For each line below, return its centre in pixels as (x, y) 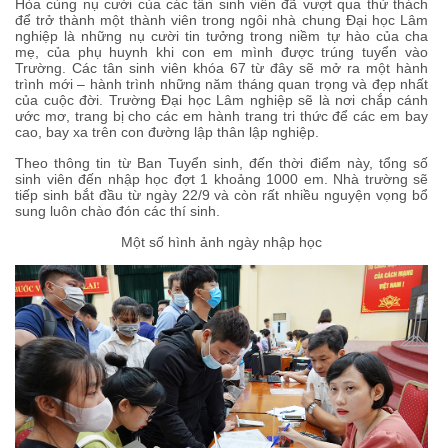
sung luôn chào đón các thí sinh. (117, 210)
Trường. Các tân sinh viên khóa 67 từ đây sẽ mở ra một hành (221, 67)
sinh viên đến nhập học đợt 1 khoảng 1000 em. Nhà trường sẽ (221, 178)
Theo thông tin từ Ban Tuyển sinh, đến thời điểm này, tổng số (221, 162)
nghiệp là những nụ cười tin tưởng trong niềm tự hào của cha (221, 35)
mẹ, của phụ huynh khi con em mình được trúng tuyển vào (221, 51)
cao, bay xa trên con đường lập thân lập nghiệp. (167, 131)
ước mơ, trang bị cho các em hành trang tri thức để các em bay (221, 115)
